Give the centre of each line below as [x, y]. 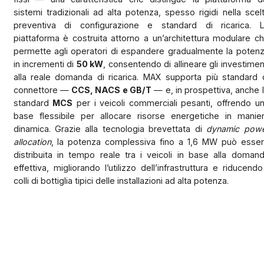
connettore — [42, 90]
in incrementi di [45, 64]
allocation [32, 141]
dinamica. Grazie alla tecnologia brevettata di [110, 128]
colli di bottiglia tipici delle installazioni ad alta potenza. [121, 180]
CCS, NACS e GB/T [112, 90]
